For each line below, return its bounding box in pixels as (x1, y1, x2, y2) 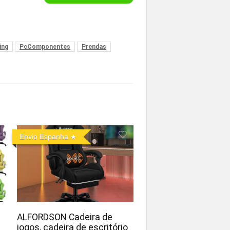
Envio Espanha (19, 132, 68, 141)
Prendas (82, 43, 106, 50)
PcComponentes (20, 43, 70, 50)
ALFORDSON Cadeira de (16, 212, 112, 222)
